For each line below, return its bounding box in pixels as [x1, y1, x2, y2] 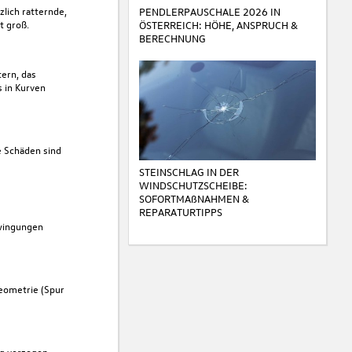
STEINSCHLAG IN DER [138, 164, 239, 178]
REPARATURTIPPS [138, 204, 222, 218]
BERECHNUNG [138, 31, 206, 45]
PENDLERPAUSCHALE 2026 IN [138, 4, 280, 18]
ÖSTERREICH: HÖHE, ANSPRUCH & [138, 17, 298, 31]
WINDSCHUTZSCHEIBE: [138, 178, 247, 192]
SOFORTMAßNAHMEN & [138, 191, 249, 205]
